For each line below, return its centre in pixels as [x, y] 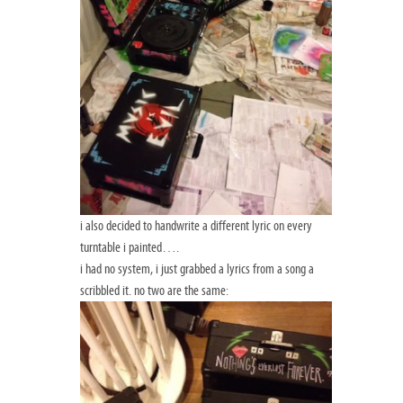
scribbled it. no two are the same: [154, 291]
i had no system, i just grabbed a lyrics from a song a [197, 269]
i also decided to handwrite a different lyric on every [196, 226]
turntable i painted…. [130, 248]
